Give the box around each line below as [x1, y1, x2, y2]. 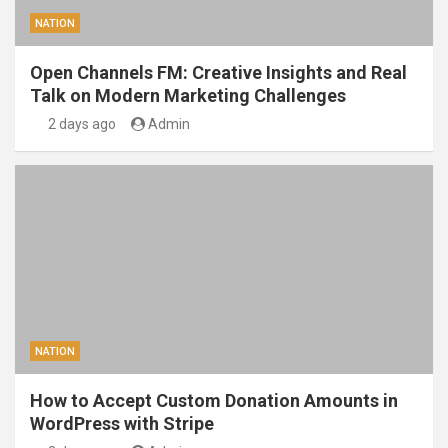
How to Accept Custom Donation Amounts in [30, 390, 398, 412]
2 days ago [47, 116, 116, 133]
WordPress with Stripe [30, 413, 214, 435]
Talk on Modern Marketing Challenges [30, 85, 346, 107]
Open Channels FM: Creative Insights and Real [30, 62, 407, 84]
